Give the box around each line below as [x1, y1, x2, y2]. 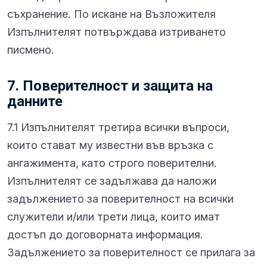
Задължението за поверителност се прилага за [7, 246, 255, 259]
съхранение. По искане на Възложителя [7, 8, 216, 20]
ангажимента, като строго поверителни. [7, 157, 217, 169]
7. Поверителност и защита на [7, 77, 213, 94]
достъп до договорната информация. [7, 228, 203, 241]
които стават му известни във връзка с [7, 139, 213, 151]
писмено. [7, 44, 54, 56]
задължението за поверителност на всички [7, 193, 234, 205]
